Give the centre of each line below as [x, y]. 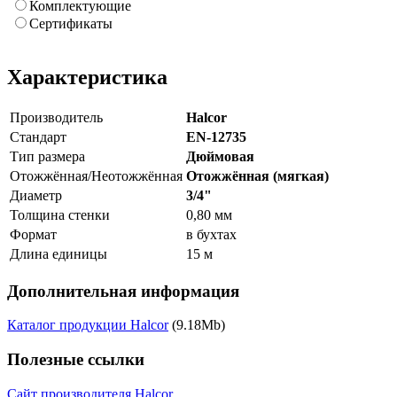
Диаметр [36, 195]
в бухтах [211, 234]
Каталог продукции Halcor [88, 325]
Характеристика [87, 78]
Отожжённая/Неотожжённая [96, 175]
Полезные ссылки [76, 360]
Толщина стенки [60, 214]
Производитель [56, 117]
